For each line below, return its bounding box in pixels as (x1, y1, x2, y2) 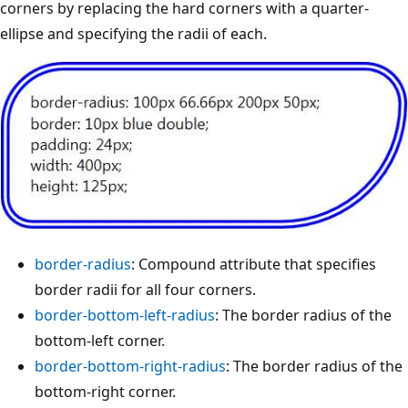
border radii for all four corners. (35, 280, 256, 301)
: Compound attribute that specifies (131, 254, 376, 275)
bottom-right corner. (35, 382, 176, 403)
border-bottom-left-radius (35, 305, 215, 326)
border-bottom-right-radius (35, 356, 226, 377)
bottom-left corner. (35, 331, 165, 352)
